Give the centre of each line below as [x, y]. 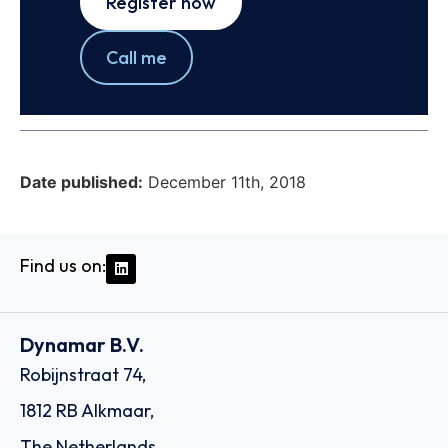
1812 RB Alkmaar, [87, 411]
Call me [136, 58]
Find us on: [63, 265]
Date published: [81, 181]
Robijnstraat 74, [83, 375]
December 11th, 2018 [227, 181]
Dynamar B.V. [82, 345]
